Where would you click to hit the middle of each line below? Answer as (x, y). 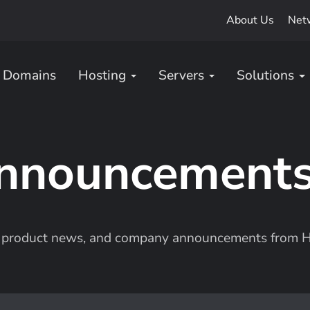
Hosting (102, 75)
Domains (29, 75)
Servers (182, 75)
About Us (250, 20)
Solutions (266, 75)
